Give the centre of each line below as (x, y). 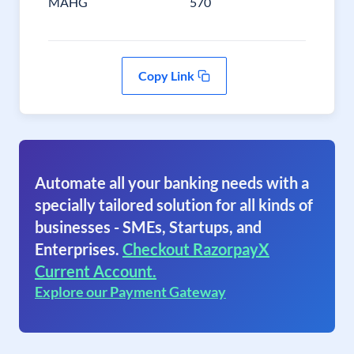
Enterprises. (77, 249)
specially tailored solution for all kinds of (174, 205)
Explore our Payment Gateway (130, 292)
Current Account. (96, 271)
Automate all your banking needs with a (172, 183)
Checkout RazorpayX (196, 249)
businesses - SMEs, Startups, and (148, 227)
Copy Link (166, 75)
